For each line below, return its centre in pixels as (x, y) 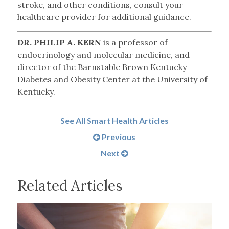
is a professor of (135, 43)
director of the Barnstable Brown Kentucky (102, 67)
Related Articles (70, 186)
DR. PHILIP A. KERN (60, 43)
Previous (118, 137)
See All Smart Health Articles (114, 121)
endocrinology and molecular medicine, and (103, 55)
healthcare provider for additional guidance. (104, 17)
